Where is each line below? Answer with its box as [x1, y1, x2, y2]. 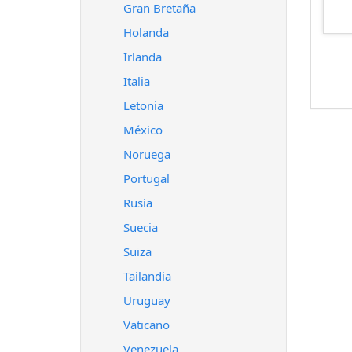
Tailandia [123, 268, 171, 284]
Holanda [123, 24, 169, 40]
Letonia [123, 97, 163, 113]
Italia [123, 73, 150, 89]
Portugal [123, 170, 170, 186]
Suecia [123, 219, 158, 235]
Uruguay [123, 292, 170, 308]
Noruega [123, 146, 170, 162]
